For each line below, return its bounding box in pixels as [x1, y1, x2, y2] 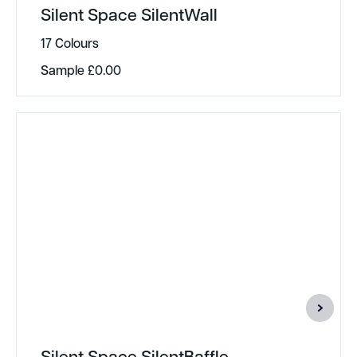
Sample [41, 61, 88, 78]
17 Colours [41, 34, 99, 51]
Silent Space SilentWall [41, 2, 218, 25]
